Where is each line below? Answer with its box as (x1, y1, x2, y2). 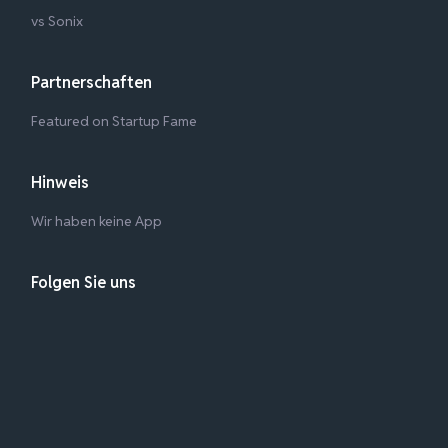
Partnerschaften (31, 71, 153, 93)
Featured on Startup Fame (31, 111, 198, 130)
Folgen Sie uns (31, 271, 137, 293)
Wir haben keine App (31, 211, 163, 230)
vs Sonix (31, 11, 84, 30)
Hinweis (31, 171, 90, 193)
